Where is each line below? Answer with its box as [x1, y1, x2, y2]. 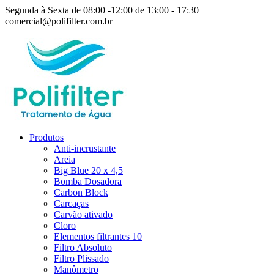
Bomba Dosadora [54, 176, 122, 187]
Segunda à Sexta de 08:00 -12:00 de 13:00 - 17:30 [5, 5, 199, 15]
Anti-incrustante [54, 143, 116, 154]
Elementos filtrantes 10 [54, 231, 142, 242]
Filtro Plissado [54, 253, 109, 264]
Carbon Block [54, 187, 108, 198]
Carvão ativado [54, 209, 113, 220]
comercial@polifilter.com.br [5, 16, 113, 26]
